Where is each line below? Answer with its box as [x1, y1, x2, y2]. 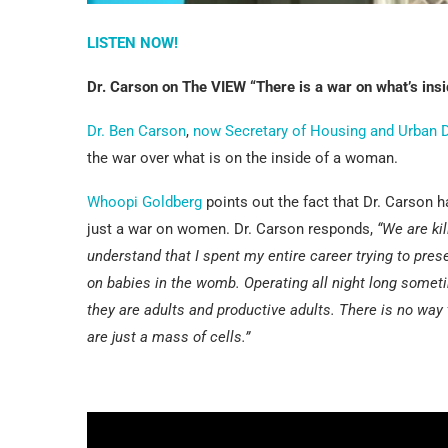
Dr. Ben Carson [87, 122, 186, 141]
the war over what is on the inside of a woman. [87, 149, 398, 168]
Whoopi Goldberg [87, 193, 202, 212]
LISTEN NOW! [87, 34, 178, 53]
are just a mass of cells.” [87, 328, 250, 347]
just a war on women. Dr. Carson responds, [87, 220, 377, 239]
